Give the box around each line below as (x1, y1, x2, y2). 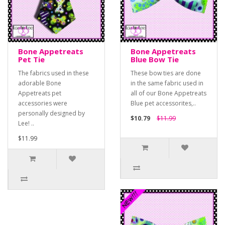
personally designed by (18, 109, 85, 118)
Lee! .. (18, 119, 34, 128)
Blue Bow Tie (131, 54, 179, 65)
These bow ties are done (131, 69, 201, 78)
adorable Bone (18, 79, 61, 88)
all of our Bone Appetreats (131, 89, 206, 98)
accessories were (18, 99, 67, 108)
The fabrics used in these (18, 69, 89, 78)
